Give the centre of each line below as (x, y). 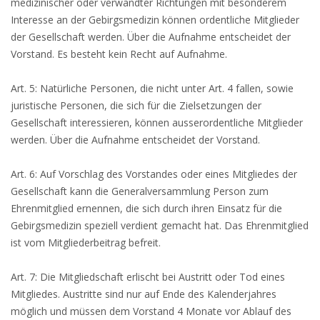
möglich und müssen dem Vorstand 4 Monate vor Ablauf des (151, 311)
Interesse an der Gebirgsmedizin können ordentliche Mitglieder (155, 20)
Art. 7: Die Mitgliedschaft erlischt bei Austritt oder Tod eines (148, 277)
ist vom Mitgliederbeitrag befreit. (86, 242)
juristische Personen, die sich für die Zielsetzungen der (136, 105)
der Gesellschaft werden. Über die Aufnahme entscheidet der (151, 37)
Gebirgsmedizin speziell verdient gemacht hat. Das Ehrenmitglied (160, 225)
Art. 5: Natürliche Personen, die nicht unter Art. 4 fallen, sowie (152, 88)
